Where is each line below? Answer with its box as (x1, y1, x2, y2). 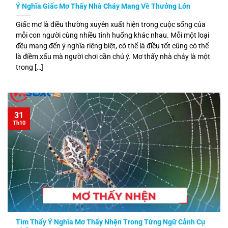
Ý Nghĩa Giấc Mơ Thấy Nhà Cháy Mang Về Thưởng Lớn (16, 2, 190, 10)
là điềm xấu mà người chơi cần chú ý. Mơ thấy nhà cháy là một (16, 52, 210, 61)
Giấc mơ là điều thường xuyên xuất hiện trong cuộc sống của (16, 20, 206, 28)
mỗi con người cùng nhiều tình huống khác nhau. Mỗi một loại (16, 31, 209, 39)
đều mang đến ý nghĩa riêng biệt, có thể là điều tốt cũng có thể (16, 41, 209, 50)
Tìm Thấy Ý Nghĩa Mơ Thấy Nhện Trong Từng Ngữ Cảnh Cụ (16, 217, 205, 226)
